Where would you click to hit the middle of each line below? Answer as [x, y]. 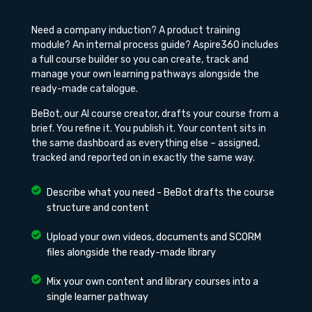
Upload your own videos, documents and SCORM [154, 237]
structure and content [98, 208]
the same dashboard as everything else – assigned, [145, 143]
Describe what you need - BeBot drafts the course [161, 193]
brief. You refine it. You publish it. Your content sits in [148, 128]
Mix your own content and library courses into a [153, 282]
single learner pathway [98, 297]
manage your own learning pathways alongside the [145, 75]
